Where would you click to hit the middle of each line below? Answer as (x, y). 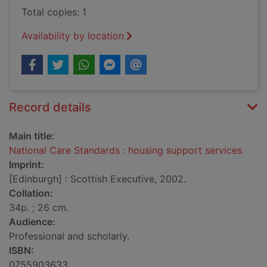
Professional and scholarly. (69, 236)
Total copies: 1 (54, 12)
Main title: (32, 136)
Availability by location (73, 36)
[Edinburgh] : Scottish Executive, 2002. (97, 179)
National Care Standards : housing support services (125, 150)
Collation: (31, 193)
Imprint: (27, 165)
